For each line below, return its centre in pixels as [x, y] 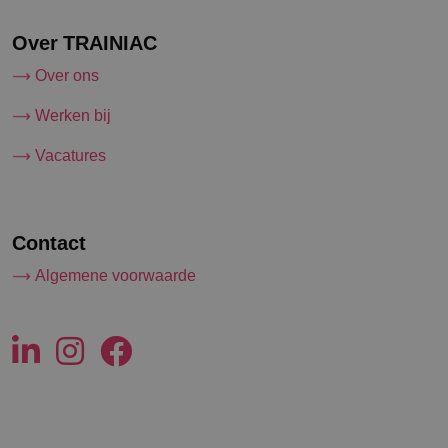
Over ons [67, 75]
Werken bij [73, 115]
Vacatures [70, 155]
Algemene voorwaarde [115, 275]
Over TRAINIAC [84, 42]
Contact [49, 242]
